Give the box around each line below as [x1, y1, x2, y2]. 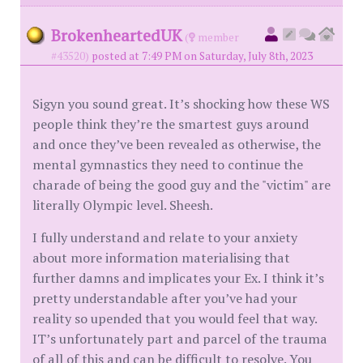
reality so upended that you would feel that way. [32, 309, 317, 327]
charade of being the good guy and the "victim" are [32, 175, 331, 194]
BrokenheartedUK [51, 23, 182, 46]
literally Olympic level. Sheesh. [32, 195, 213, 214]
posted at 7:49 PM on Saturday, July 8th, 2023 [92, 48, 313, 63]
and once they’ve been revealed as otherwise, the [32, 135, 321, 153]
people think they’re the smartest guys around [32, 114, 309, 133]
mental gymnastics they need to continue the [32, 155, 303, 173]
